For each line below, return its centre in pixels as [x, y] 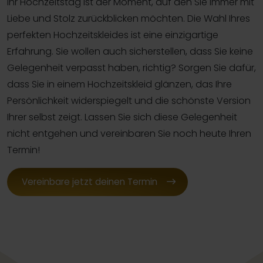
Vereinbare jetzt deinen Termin [90, 182]
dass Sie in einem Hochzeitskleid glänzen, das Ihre [119, 85]
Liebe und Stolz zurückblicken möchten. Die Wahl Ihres [129, 19]
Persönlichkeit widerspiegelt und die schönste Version [129, 101]
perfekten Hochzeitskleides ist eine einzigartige [113, 35]
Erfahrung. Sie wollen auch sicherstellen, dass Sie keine [130, 52]
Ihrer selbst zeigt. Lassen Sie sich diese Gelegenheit [122, 117]
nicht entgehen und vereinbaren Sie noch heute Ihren [129, 134]
